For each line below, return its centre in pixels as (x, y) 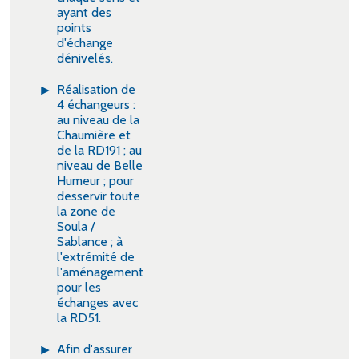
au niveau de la (99, 120)
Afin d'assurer (95, 349)
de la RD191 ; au (100, 150)
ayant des (85, 12)
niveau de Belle (100, 165)
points (75, 28)
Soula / (76, 226)
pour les (79, 287)
